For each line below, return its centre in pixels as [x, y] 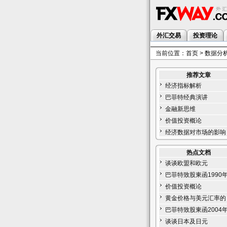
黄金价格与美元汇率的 [196, 198]
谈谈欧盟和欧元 [186, 163]
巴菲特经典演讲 [186, 97]
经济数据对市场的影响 [196, 132]
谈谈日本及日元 [186, 221]
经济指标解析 [183, 86]
